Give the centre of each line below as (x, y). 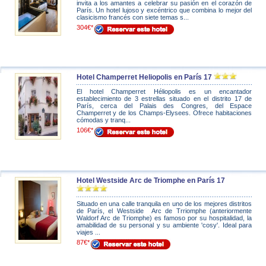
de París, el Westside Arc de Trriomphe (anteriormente (164, 211)
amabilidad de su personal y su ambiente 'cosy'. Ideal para (164, 225)
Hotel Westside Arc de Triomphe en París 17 (151, 180)
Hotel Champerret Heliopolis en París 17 (144, 77)
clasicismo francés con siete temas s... (132, 17)
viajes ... (88, 232)
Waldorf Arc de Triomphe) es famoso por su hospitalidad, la (164, 218)
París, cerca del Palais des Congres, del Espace (164, 106)
